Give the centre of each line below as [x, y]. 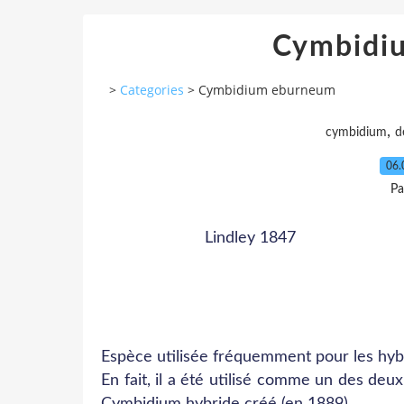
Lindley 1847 [250, 238]
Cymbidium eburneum [267, 90]
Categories [152, 90]
